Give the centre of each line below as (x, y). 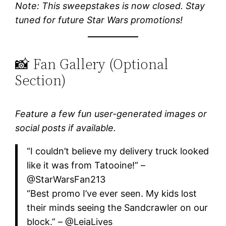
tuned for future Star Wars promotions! (99, 20)
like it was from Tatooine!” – (86, 165)
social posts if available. (66, 128)
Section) (41, 80)
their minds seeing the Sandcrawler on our (117, 208)
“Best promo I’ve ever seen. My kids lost (111, 194)
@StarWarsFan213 (66, 180)
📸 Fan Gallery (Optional (92, 64)
